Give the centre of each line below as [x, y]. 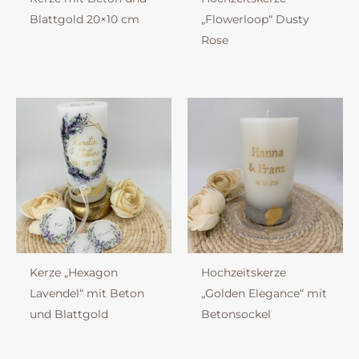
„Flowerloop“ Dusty [255, 20]
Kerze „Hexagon [73, 273]
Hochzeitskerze [243, 273]
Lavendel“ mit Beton [87, 294]
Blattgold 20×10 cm [84, 20]
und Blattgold [69, 315]
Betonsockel [236, 315]
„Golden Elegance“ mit [264, 294]
